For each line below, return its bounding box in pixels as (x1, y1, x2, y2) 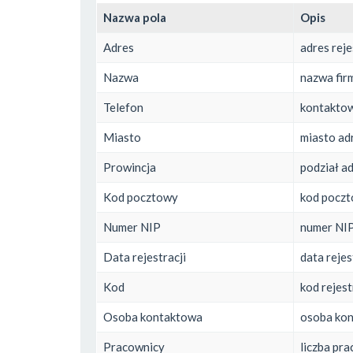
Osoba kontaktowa (103, 309, 203, 324)
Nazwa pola (103, 9, 166, 24)
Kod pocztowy (103, 189, 178, 204)
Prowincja (103, 159, 156, 174)
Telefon (103, 99, 143, 114)
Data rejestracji (103, 249, 186, 264)
